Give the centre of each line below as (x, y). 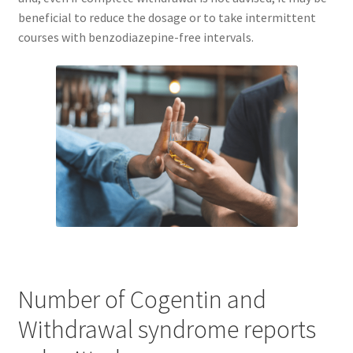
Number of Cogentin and (142, 300)
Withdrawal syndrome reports (167, 330)
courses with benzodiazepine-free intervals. (136, 37)
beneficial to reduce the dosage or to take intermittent (167, 18)
